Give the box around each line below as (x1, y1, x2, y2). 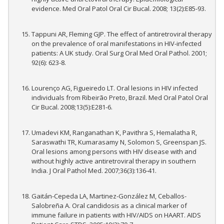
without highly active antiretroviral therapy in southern (31, 156, 196, 166)
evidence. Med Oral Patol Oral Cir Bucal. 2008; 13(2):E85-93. (31, 4, 206, 13)
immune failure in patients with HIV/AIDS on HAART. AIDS (31, 210, 201, 220)
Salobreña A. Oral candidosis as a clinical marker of (31, 201, 187, 210)
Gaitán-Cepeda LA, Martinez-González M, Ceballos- (31, 191, 186, 201)
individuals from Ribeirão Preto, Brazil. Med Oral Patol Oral (31, 93, 208, 102)
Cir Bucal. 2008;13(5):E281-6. (31, 102, 112, 112)
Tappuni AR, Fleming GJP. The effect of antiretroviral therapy (31, 29, 212, 39)
